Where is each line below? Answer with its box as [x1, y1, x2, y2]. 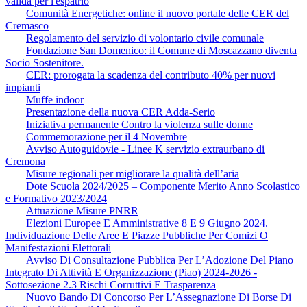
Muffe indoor [26, 93, 84, 106]
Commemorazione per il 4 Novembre [26, 130, 187, 143]
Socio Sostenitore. [5, 56, 84, 69]
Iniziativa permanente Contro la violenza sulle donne [26, 118, 253, 130]
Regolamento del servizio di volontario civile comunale [26, 32, 264, 44]
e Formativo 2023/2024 [5, 192, 107, 204]
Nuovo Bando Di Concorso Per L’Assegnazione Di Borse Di [26, 291, 291, 303]
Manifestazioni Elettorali [5, 241, 111, 254]
